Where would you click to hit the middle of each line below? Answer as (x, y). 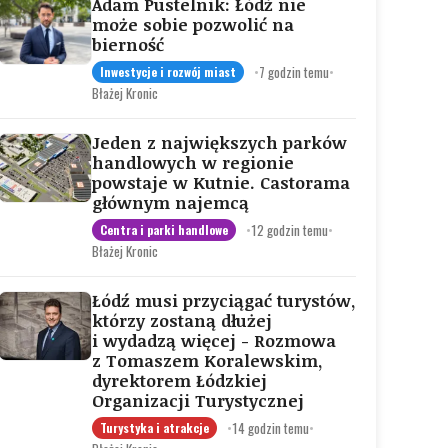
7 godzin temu (294, 71)
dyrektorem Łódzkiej (179, 380)
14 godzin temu (270, 427)
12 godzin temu (289, 229)
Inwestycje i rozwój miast (168, 71)
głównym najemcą (170, 202)
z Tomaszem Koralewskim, (207, 360)
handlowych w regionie (193, 162)
